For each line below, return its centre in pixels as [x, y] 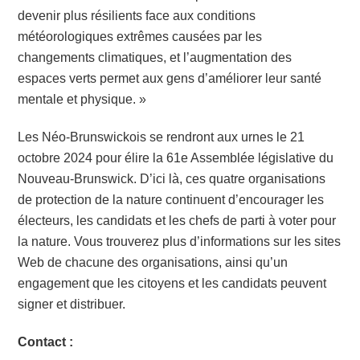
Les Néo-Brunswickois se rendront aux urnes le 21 [162, 137]
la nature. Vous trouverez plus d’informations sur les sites [180, 242]
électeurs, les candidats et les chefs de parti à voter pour [177, 221]
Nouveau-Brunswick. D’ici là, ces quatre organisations [172, 179]
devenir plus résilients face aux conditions [137, 16]
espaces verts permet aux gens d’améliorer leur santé [170, 79]
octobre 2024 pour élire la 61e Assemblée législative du [176, 158]
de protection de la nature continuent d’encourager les [171, 200]
